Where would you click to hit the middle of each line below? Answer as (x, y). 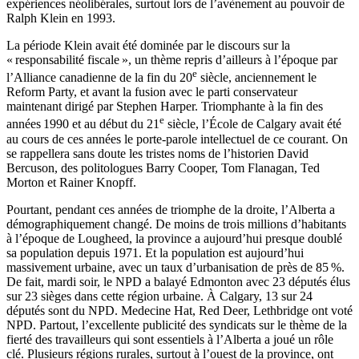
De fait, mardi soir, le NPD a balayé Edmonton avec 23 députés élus (178, 281)
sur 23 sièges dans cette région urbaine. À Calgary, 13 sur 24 (159, 296)
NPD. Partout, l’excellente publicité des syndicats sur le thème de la (177, 325)
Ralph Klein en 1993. (61, 18)
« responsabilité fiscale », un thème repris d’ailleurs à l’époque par (172, 60)
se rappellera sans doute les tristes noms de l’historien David (157, 153)
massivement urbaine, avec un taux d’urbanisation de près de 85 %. (175, 267)
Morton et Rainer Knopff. (71, 182)
